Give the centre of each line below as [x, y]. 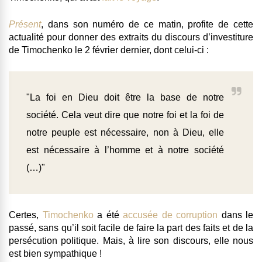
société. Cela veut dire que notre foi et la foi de [125, 115]
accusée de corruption [170, 215]
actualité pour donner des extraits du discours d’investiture [131, 37]
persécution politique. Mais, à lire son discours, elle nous [131, 241]
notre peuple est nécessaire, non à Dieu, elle [125, 133]
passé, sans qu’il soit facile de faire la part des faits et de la [131, 228]
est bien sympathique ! [55, 254]
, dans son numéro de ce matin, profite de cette [147, 25]
